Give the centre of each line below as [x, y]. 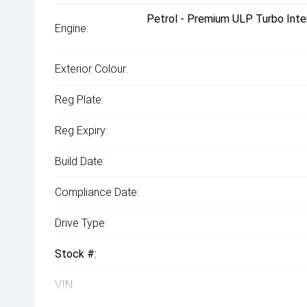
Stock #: [76, 254]
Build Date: [80, 161]
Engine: [72, 28]
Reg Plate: [79, 100]
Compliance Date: [97, 192]
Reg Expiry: [81, 131]
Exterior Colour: [91, 69]
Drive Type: [81, 223]
